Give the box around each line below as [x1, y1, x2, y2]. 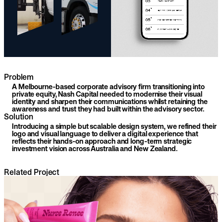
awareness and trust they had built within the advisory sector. [12, 105, 204, 113]
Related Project [4, 166, 60, 177]
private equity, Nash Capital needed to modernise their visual [12, 90, 202, 98]
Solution [4, 111, 33, 122]
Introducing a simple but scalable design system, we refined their [12, 122, 217, 130]
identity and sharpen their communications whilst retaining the [12, 97, 208, 106]
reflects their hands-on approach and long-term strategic [12, 137, 192, 145]
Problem [4, 71, 34, 82]
